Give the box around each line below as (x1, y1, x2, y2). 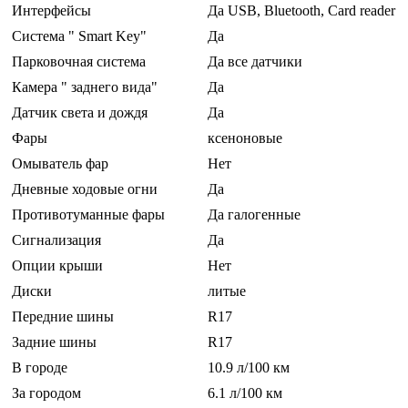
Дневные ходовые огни (12, 181, 158, 198)
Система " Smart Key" (12, 28, 147, 45)
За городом (12, 385, 81, 402)
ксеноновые (208, 130, 282, 147)
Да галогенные (208, 207, 301, 223)
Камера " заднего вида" (12, 79, 158, 96)
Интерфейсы (12, 3, 91, 19)
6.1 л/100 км (208, 385, 282, 402)
